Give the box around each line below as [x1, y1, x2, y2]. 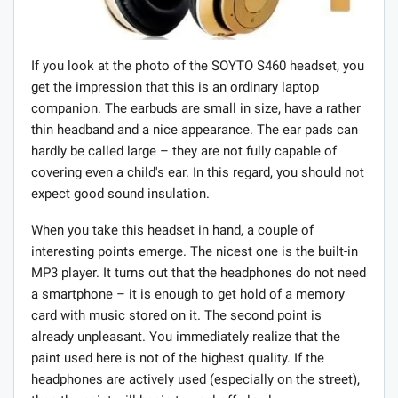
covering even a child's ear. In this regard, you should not [31, 164, 364, 181]
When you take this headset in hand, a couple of [31, 222, 314, 239]
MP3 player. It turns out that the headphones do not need [31, 265, 366, 282]
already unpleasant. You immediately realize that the [31, 329, 340, 346]
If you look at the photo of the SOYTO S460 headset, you [31, 58, 364, 75]
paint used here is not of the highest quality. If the [31, 350, 324, 367]
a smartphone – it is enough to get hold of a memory [31, 286, 345, 303]
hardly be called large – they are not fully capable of [31, 143, 337, 160]
